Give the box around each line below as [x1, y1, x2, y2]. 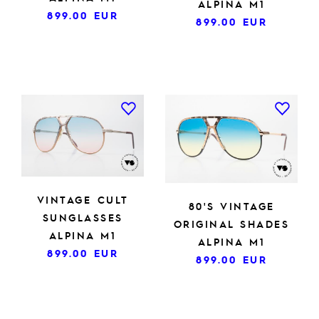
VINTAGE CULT [36, 192, 129, 206]
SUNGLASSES [42, 210, 123, 224]
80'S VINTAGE [188, 199, 275, 212]
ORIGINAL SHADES [173, 216, 290, 230]
